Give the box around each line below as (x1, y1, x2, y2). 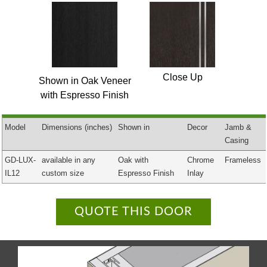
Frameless (224, 156, 261, 165)
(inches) (82, 123, 112, 132)
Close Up (162, 72, 203, 83)
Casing (224, 136, 249, 145)
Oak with (117, 156, 148, 165)
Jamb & (224, 123, 252, 132)
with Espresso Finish (41, 90, 129, 101)
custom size (41, 169, 84, 178)
